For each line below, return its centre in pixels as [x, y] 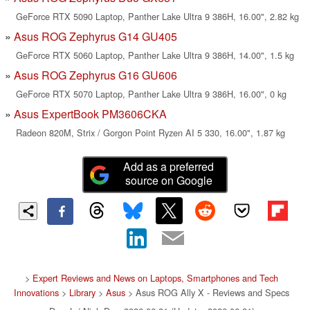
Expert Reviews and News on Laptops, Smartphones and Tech [155, 277]
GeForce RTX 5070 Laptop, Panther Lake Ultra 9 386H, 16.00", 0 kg [151, 94]
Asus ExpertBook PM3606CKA [90, 114]
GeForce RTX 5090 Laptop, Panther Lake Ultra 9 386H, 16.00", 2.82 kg [157, 17]
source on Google [168, 181]
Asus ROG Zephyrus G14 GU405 [95, 37]
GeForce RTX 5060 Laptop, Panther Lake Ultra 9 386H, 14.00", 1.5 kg [155, 55]
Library [82, 292]
